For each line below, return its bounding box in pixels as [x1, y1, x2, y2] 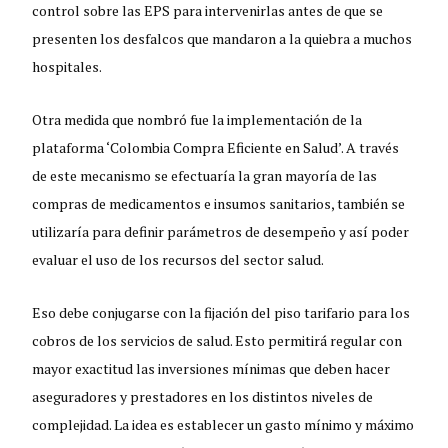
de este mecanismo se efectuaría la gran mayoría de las [32, 165, 378, 185]
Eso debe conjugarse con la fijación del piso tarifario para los [32, 302, 411, 322]
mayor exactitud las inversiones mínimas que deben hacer [32, 358, 391, 378]
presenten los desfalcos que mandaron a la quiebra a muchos [32, 28, 413, 48]
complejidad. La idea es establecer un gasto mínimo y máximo [32, 414, 415, 434]
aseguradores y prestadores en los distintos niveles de [32, 386, 374, 406]
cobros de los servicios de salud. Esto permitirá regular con [32, 330, 403, 350]
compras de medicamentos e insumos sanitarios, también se [32, 193, 406, 213]
